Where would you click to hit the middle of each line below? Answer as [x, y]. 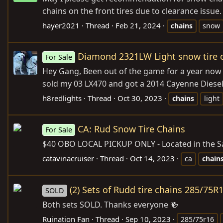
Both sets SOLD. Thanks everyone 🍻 [110, 204]
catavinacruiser [68, 159]
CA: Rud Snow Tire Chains [132, 129]
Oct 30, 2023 [140, 98]
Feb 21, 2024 [138, 26]
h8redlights [62, 98]
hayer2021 [61, 26]
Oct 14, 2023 [152, 159]
